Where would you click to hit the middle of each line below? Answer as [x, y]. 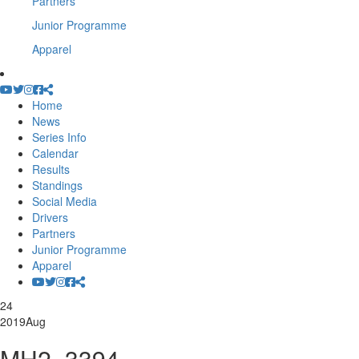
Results [51, 169]
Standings [57, 185]
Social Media [65, 201]
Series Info [59, 137]
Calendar [55, 153]
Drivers [50, 217]
